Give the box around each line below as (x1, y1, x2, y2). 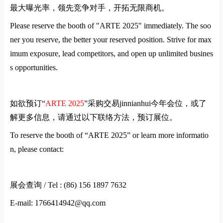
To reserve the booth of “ (10, 131, 88, 139)
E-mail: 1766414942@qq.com (10, 199, 106, 207)
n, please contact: (10, 145, 64, 153)
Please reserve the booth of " (10, 21, 100, 30)
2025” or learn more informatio (111, 131, 209, 139)
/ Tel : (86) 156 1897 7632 (42, 181, 126, 189)
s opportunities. (10, 63, 58, 72)
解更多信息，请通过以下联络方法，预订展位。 (10, 113, 177, 121)
